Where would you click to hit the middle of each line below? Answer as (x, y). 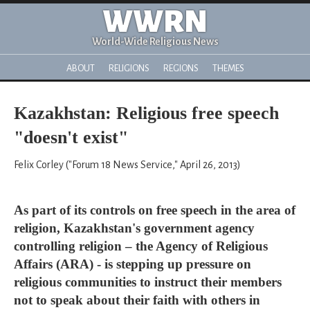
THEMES (228, 68)
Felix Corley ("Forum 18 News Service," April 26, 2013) (127, 165)
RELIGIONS (129, 68)
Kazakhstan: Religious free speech (146, 113)
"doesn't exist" (71, 137)
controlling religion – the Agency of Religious (141, 246)
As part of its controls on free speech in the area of (155, 210)
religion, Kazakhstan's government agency (134, 228)
